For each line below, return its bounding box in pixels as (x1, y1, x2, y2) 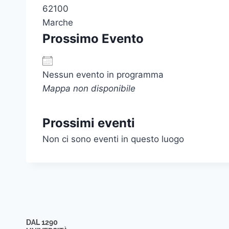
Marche (42, 17, 73, 28)
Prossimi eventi (42, 115, 135, 130)
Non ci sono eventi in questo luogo (42, 133, 184, 144)
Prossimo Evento (42, 31, 144, 46)
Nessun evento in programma (42, 69, 164, 80)
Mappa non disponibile (42, 83, 135, 94)
